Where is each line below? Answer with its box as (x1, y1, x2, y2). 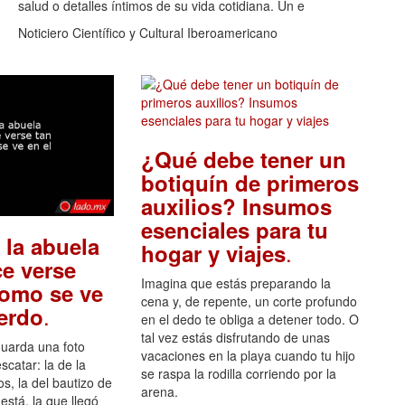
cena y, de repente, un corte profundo (140, 292, 357, 311)
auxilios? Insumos (140, 191, 332, 222)
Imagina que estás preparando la (140, 274, 331, 293)
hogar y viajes (140, 238, 286, 269)
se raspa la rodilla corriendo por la (140, 364, 336, 383)
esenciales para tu (140, 214, 328, 246)
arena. (140, 382, 178, 401)
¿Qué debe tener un (140, 144, 346, 175)
